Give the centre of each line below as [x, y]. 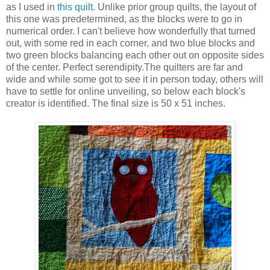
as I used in [30, 7]
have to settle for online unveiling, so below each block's [126, 91]
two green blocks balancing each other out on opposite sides [135, 55]
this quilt [74, 7]
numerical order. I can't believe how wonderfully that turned [131, 31]
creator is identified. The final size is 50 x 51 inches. [116, 103]
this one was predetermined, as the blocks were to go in [124, 19]
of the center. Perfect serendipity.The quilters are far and [124, 67]
